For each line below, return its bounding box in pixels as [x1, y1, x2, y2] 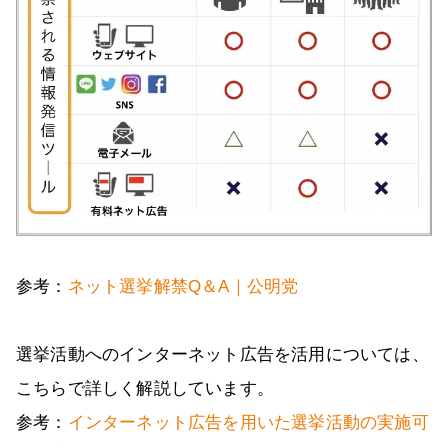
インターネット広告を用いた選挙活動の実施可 [67, 413, 429, 433]
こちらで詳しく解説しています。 [16, 379, 274, 399]
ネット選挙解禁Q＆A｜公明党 [67, 277, 299, 297]
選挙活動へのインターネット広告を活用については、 [16, 345, 429, 365]
